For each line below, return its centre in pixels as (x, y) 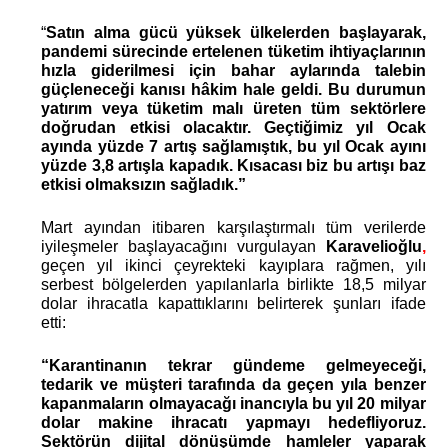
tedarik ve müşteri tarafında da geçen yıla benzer (233, 384)
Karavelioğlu (373, 246)
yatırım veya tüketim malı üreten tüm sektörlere (233, 108)
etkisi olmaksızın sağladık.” (146, 184)
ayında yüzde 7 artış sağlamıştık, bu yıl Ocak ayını (233, 146)
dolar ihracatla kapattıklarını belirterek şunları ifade (233, 303)
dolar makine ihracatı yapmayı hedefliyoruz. (233, 422)
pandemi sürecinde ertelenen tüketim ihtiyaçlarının (233, 51)
